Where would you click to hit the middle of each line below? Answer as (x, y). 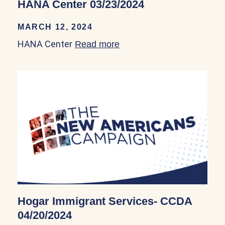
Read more (97, 44)
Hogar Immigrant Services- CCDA (105, 201)
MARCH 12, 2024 (55, 27)
